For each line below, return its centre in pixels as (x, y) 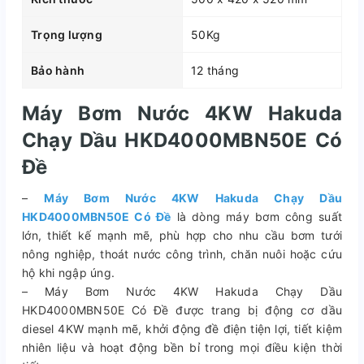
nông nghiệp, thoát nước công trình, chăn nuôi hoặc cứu (182, 253)
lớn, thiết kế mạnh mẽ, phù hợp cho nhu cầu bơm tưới (182, 235)
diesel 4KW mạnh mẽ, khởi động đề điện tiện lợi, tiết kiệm (182, 328)
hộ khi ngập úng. (68, 272)
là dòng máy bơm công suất (256, 216)
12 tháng (215, 70)
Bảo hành (58, 70)
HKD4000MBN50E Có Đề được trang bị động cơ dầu (182, 310)
